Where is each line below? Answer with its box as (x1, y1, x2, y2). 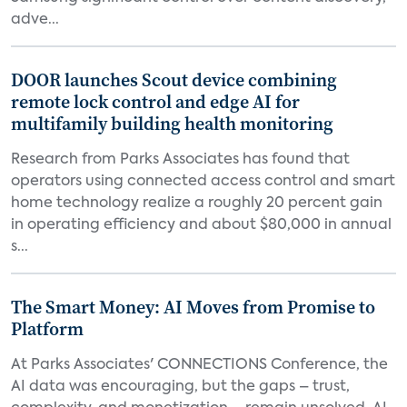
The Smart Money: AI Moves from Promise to (11, 294, 375, 320)
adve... (11, 13, 59, 27)
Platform (11, 316, 84, 342)
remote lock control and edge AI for (11, 89, 300, 114)
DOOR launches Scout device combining (11, 67, 337, 93)
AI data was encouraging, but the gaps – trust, (11, 380, 350, 394)
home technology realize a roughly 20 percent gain (11, 196, 382, 211)
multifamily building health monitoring (11, 111, 333, 136)
